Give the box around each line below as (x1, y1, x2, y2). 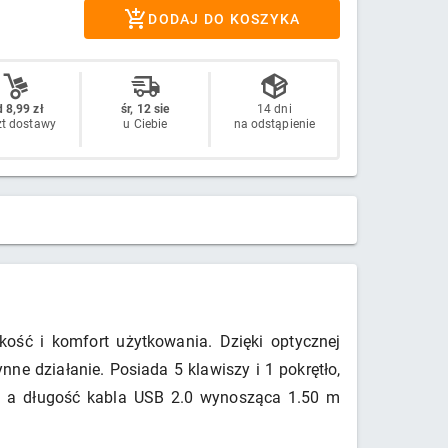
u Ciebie (123, 117, 168, 131)
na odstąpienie (233, 117, 316, 131)
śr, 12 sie (121, 102, 170, 116)
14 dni (257, 102, 292, 116)
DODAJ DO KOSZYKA (148, 11, 301, 27)
